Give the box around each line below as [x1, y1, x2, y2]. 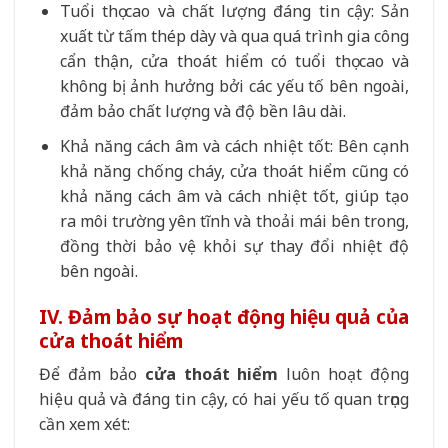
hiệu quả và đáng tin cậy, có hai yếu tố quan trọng [39, 388, 409, 411]
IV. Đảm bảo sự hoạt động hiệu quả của [39, 302, 409, 330]
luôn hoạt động [278, 363, 409, 386]
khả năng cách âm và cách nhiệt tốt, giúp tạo [59, 184, 409, 207]
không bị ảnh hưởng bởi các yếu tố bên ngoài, [59, 75, 409, 98]
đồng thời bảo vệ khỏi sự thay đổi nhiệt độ [59, 234, 409, 257]
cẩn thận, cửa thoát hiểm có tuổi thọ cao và [59, 50, 409, 73]
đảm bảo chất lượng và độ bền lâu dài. [59, 100, 346, 123]
